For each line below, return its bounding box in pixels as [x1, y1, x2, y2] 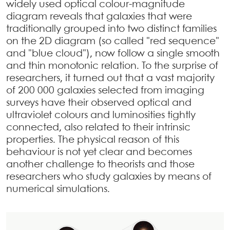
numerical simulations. [6, 185, 110, 194]
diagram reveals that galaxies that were [6, 12, 192, 22]
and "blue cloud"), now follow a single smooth [6, 49, 220, 59]
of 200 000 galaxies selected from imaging [6, 86, 204, 95]
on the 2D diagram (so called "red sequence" [6, 37, 219, 46]
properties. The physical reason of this [6, 136, 179, 145]
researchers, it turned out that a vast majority [6, 74, 215, 83]
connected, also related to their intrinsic [6, 123, 190, 132]
